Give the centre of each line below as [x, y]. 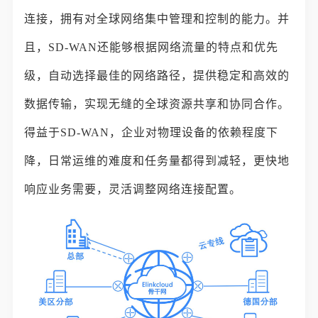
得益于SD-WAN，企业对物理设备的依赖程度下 [152, 132]
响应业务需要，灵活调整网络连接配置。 [133, 189]
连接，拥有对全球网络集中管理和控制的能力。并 [157, 19]
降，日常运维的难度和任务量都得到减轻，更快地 [157, 161]
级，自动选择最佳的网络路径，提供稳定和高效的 [157, 76]
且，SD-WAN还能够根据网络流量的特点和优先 [152, 47]
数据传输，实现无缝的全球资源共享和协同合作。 [157, 104]
